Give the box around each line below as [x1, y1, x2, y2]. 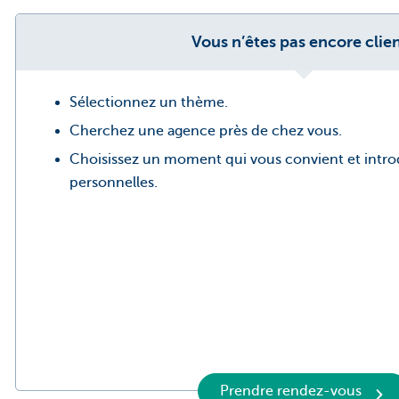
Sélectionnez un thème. [69, 94, 228, 111]
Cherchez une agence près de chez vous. [69, 123, 342, 140]
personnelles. [69, 175, 158, 191]
